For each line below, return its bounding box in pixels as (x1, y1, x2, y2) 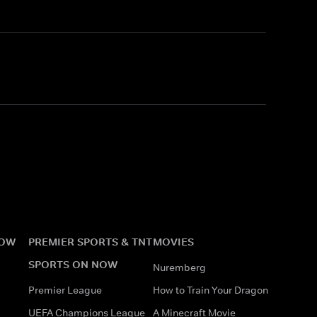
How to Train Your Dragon (153, 283, 268, 296)
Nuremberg (153, 260, 206, 274)
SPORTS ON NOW (28, 257, 117, 271)
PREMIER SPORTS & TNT (28, 234, 152, 248)
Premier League (28, 283, 102, 296)
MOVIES (153, 234, 194, 248)
